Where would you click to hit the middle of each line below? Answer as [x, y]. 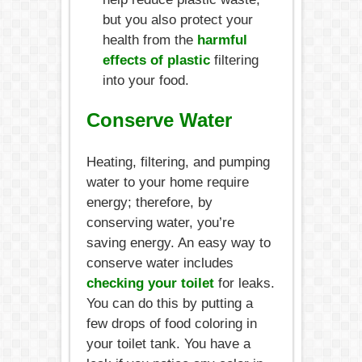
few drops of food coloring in [171, 323]
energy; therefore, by [149, 202]
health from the [149, 40]
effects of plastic [156, 60]
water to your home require [167, 182]
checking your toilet [150, 283]
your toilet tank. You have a [168, 343]
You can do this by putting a [169, 303]
